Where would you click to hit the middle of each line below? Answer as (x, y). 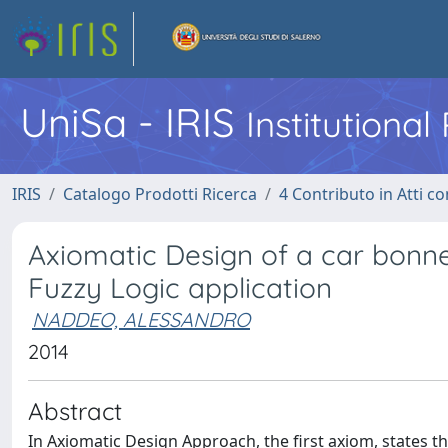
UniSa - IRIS (133, 122)
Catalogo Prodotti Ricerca (160, 194)
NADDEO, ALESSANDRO (141, 319)
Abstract (75, 411)
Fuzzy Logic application (180, 287)
